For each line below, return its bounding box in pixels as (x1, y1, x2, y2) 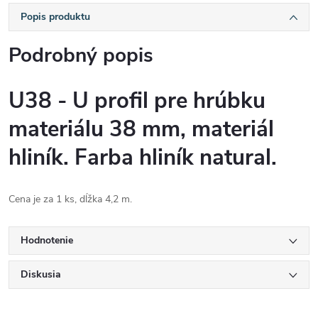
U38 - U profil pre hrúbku (9, 86, 265, 116)
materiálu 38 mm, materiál (9, 114, 274, 144)
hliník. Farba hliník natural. (9, 143, 277, 172)
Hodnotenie (21, 234, 73, 247)
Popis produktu (21, 10, 90, 23)
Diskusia (21, 268, 61, 281)
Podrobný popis (9, 42, 153, 69)
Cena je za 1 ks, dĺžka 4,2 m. (9, 192, 132, 206)
